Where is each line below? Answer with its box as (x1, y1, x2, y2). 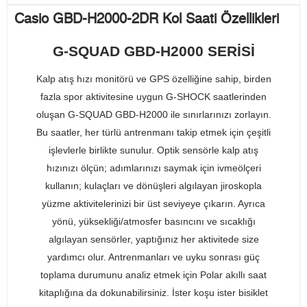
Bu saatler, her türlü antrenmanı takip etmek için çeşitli (36, 127, 271, 138)
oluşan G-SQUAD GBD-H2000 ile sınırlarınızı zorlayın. (36, 109, 271, 121)
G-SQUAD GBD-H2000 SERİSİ (52, 43, 255, 60)
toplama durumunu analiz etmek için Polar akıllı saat (40, 269, 267, 281)
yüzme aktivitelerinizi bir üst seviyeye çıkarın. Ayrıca (42, 198, 265, 210)
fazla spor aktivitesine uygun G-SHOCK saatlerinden (40, 91, 267, 103)
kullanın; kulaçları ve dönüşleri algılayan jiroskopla (45, 180, 262, 192)
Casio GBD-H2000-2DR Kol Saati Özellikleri (14, 12, 279, 27)
